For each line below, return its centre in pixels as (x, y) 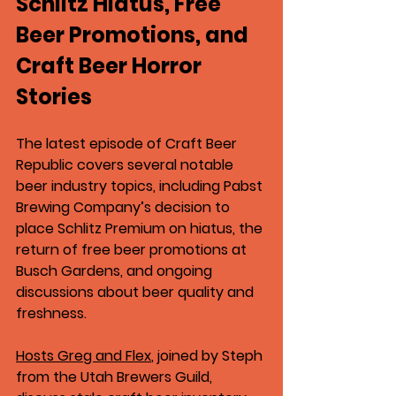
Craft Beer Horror (111, 66)
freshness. (51, 313)
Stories (54, 97)
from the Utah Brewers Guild (113, 377)
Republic (45, 165)
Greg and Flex (104, 356)
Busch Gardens (68, 271)
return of (49, 250)
